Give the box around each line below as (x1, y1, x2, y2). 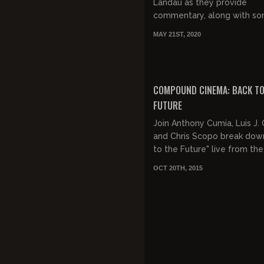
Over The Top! (153, 49, 210, 60)
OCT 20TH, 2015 (153, 164, 203, 171)
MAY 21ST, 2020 (153, 31, 201, 38)
